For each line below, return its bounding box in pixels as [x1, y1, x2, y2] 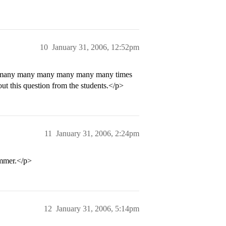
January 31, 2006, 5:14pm [56, 204, 139, 213]
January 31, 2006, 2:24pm [56, 129, 139, 138]
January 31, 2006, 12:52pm [52, 43, 139, 51]
